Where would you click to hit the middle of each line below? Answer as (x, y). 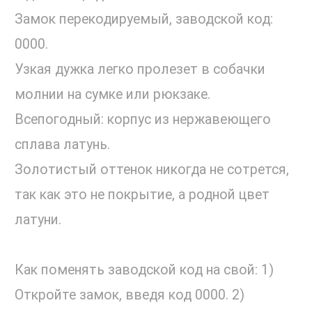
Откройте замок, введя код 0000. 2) (130, 295)
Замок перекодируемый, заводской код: (144, 19)
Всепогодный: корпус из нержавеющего (143, 120)
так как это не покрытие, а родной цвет (142, 195)
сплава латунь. (62, 145)
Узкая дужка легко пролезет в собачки (140, 70)
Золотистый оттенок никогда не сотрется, (152, 170)
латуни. (38, 220)
